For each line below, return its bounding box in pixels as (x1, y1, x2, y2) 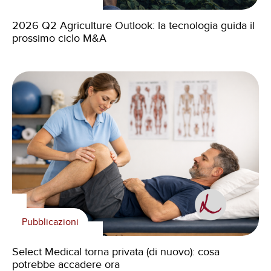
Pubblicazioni (22, 215, 79, 228)
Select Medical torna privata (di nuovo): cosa (12, 244, 220, 258)
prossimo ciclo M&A (12, 31, 106, 45)
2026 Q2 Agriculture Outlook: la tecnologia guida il (12, 18, 255, 32)
